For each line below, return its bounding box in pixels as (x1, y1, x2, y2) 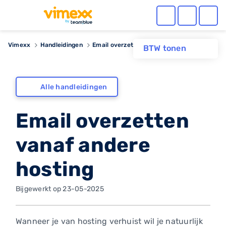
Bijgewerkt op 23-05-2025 (16, 185, 104, 194)
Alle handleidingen (40, 82, 107, 91)
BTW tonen (143, 43, 186, 53)
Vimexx (8, 41, 31, 48)
